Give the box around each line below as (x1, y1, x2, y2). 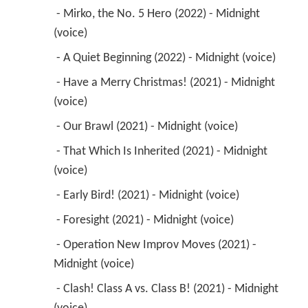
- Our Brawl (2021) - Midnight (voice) (56, 120, 241, 133)
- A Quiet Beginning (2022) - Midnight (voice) (56, 51, 278, 65)
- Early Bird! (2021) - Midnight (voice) (56, 188, 242, 202)
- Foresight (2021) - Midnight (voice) (56, 213, 236, 227)
